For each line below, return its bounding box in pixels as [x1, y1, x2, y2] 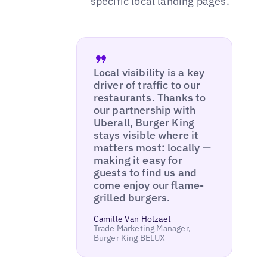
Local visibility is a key [93, 66, 205, 80]
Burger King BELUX [93, 232, 166, 244]
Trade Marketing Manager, [93, 223, 191, 234]
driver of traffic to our [93, 78, 200, 92]
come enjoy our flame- [93, 178, 204, 193]
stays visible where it [93, 128, 199, 142]
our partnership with [93, 103, 196, 117]
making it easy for [93, 153, 182, 167]
